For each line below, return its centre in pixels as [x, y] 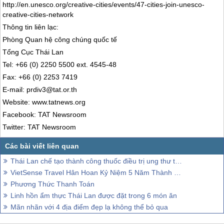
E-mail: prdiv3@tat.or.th [40, 90]
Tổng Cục [19, 52]
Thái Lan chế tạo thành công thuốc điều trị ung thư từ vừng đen [93, 161]
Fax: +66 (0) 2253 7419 [40, 77]
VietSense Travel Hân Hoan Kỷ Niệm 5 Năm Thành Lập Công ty [92, 172]
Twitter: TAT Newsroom [39, 127]
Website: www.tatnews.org [44, 102]
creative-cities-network [38, 15]
